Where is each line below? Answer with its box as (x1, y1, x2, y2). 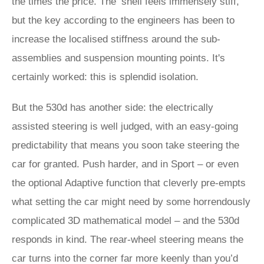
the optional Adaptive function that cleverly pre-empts (12, 177, 246, 189)
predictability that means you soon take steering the (12, 140, 239, 151)
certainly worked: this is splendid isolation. (12, 71, 199, 82)
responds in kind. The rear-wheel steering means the (12, 234, 243, 245)
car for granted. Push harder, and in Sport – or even (12, 159, 239, 170)
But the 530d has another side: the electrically (12, 102, 213, 113)
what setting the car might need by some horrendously (12, 196, 250, 207)
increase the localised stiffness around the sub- (12, 34, 220, 45)
